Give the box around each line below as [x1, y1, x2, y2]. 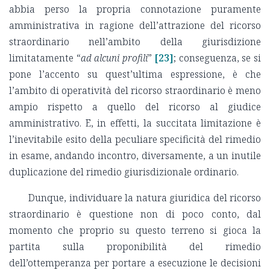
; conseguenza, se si [174, 51, 262, 65]
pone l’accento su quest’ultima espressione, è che [9, 67, 261, 81]
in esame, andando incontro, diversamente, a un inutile [9, 149, 261, 163]
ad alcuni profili [80, 51, 148, 65]
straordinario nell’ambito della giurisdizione [9, 35, 261, 49]
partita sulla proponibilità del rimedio [9, 240, 261, 254]
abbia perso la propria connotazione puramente [9, 2, 261, 16]
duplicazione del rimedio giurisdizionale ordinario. [9, 165, 239, 179]
